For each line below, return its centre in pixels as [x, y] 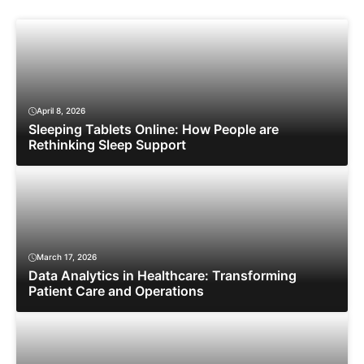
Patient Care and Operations [116, 291]
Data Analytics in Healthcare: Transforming [162, 276]
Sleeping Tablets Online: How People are [154, 130]
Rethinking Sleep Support [107, 145]
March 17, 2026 [67, 257]
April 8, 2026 [61, 111]
